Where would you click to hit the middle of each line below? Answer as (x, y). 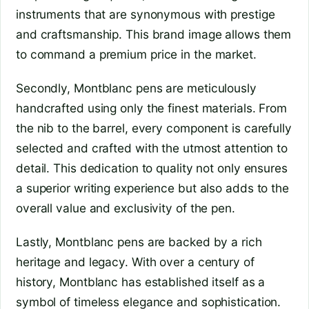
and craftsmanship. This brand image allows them (154, 34)
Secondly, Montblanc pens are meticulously (136, 88)
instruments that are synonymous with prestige (146, 14)
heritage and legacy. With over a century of (135, 261)
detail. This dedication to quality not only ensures (152, 168)
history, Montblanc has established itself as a (141, 281)
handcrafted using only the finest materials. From (152, 108)
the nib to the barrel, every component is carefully (154, 128)
